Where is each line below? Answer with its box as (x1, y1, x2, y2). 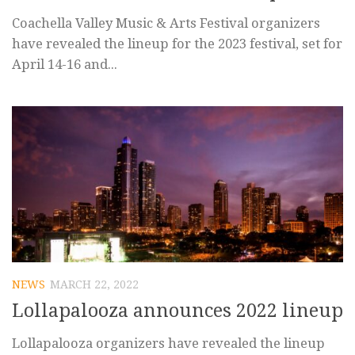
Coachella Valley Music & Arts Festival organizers (12, 15, 320, 32)
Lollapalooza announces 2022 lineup (12, 300, 343, 323)
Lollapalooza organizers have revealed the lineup (12, 335, 325, 352)
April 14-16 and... (12, 56, 117, 73)
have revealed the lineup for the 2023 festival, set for (12, 36, 342, 52)
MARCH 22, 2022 (50, 277, 139, 291)
